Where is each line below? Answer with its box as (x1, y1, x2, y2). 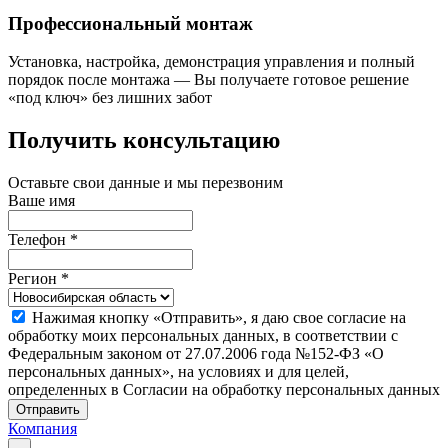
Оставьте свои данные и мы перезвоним (8, 174, 283, 192)
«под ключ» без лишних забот (8, 89, 212, 107)
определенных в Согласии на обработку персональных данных (8, 381, 440, 399)
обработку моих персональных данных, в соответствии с (8, 327, 398, 345)
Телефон (8, 231, 70, 249)
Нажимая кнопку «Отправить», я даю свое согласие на (32, 309, 406, 327)
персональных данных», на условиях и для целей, (8, 363, 349, 381)
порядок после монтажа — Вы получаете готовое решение (8, 71, 409, 89)
